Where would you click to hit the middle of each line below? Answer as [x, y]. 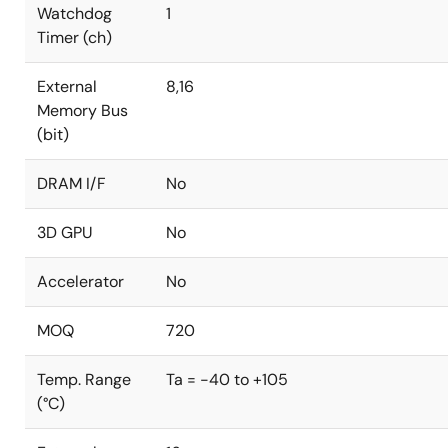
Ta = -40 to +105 [227, 379]
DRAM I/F [71, 183]
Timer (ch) [74, 37]
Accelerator [80, 281]
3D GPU [65, 232]
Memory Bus [82, 110]
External [67, 86]
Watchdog [74, 13]
